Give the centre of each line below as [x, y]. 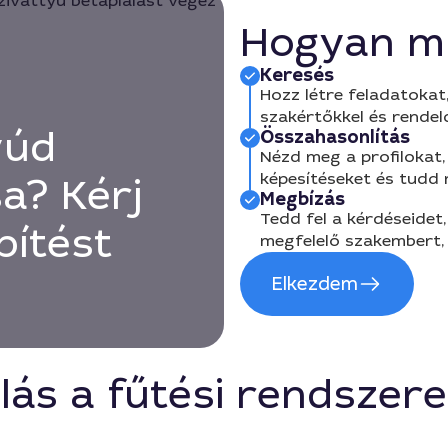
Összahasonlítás [335, 137]
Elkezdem [315, 284]
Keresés [297, 75]
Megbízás [302, 199]
